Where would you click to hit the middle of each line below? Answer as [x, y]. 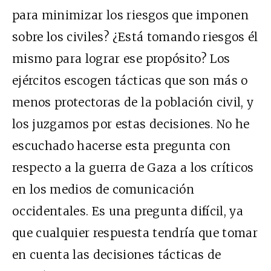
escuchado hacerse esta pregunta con [121, 146]
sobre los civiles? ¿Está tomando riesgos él [135, 37]
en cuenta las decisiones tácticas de [117, 255]
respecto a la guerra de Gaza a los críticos [133, 168]
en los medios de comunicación [103, 190]
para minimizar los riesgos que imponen [130, 15]
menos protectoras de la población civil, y [133, 103]
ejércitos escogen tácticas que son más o [130, 81]
